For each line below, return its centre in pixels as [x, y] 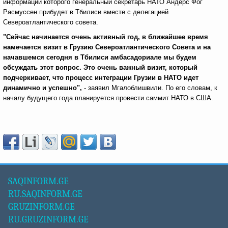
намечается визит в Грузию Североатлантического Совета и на [107, 47]
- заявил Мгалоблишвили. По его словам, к [150, 88]
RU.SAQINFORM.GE [45, 194]
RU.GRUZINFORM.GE [48, 220]
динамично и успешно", [42, 88]
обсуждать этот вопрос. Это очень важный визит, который [100, 67]
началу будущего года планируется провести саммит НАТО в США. [108, 98]
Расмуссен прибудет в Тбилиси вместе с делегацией [86, 12]
